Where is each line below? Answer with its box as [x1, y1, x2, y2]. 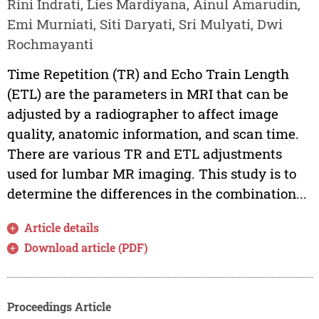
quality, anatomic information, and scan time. [6, 124, 299, 142]
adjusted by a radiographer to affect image [6, 104, 278, 122]
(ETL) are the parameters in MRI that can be [6, 84, 288, 103]
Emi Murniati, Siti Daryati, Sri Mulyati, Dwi [6, 14, 283, 33]
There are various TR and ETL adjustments [6, 144, 282, 162]
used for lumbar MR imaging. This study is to [6, 164, 296, 182]
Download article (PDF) [24, 239, 149, 255]
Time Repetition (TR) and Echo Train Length [6, 64, 289, 83]
